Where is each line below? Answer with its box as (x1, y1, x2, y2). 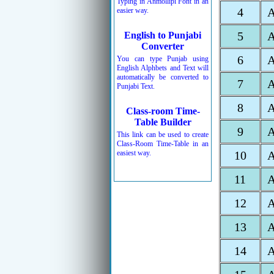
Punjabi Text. (117, 82, 155, 91)
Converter (141, 41, 184, 51)
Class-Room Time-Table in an (117, 139, 209, 148)
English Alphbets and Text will (117, 64, 209, 72)
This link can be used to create (117, 130, 209, 139)
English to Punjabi (124, 30, 201, 40)
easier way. (117, 6, 149, 15)
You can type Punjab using (117, 54, 209, 63)
